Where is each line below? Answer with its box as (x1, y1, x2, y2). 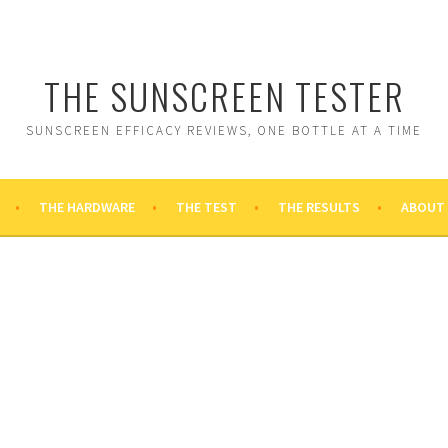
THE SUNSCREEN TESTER (43, 69, 405, 122)
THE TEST (176, 198, 237, 216)
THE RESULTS (278, 198, 360, 216)
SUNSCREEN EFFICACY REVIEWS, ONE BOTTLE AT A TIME (26, 122, 422, 139)
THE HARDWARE (39, 198, 135, 216)
